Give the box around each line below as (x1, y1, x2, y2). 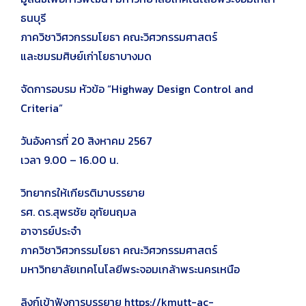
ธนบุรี (20, 10, 46, 26)
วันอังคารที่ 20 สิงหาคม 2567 (20, 133, 152, 149)
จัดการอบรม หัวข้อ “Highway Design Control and (20, 81, 253, 97)
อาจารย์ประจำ (20, 223, 81, 239)
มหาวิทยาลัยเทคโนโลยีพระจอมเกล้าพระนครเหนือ (20, 261, 240, 277)
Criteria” (20, 100, 63, 116)
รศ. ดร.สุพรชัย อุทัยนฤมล (20, 204, 137, 220)
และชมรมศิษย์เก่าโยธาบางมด (20, 48, 152, 64)
